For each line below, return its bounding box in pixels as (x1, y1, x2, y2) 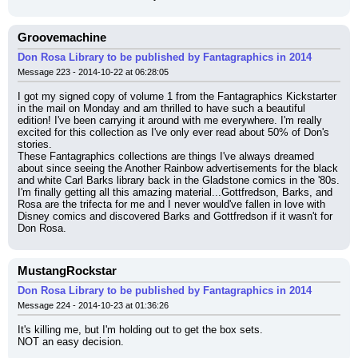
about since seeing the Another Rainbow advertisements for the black (18, 162, 338, 174)
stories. (18, 138, 52, 150)
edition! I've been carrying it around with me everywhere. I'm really (18, 114, 322, 126)
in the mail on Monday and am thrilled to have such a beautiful (18, 102, 305, 114)
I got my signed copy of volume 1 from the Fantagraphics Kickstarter (18, 90, 336, 102)
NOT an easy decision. (18, 336, 124, 348)
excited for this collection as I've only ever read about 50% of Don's (18, 126, 329, 138)
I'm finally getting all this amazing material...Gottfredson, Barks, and (18, 186, 332, 198)
